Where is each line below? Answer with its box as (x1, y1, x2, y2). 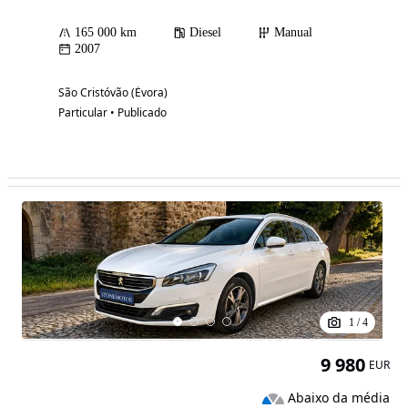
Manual (274, 25, 312, 40)
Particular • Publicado (58, 105, 167, 121)
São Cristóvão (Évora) (58, 85, 168, 101)
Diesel (189, 25, 221, 40)
